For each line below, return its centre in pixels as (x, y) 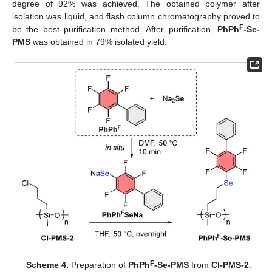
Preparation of (98, 265)
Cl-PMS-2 (230, 265)
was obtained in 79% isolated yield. (99, 42)
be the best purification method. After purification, (115, 29)
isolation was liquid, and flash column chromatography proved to (136, 17)
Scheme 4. (47, 265)
